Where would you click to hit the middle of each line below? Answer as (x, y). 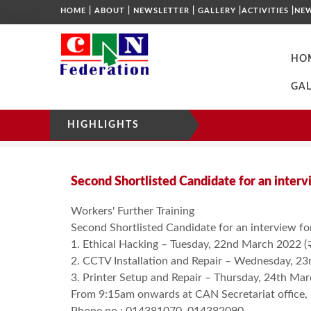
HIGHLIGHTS (103, 125)
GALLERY (217, 11)
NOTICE (130, 135)
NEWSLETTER (161, 11)
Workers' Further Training (133, 211)
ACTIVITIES (265, 11)
